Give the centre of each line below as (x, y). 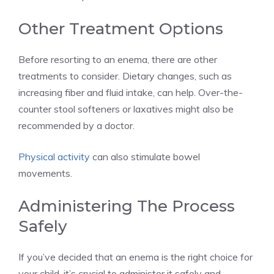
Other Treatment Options (121, 29)
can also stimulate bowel (145, 157)
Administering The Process (127, 206)
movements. (45, 173)
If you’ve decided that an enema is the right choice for (135, 257)
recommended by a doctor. (76, 126)
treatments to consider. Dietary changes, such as (125, 76)
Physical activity (54, 157)
